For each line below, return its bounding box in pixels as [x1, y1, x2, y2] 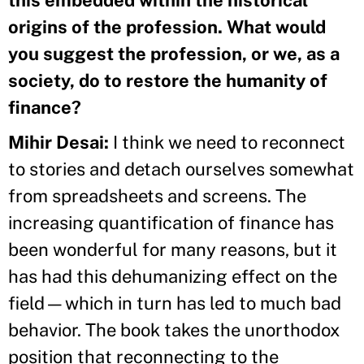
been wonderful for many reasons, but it [8, 238, 337, 260]
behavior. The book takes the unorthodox [8, 318, 340, 340]
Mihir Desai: [8, 131, 109, 153]
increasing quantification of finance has [8, 211, 334, 233]
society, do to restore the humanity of [8, 69, 327, 91]
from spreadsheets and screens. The [8, 184, 306, 206]
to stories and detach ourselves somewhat [8, 158, 354, 180]
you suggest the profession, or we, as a [8, 42, 340, 64]
